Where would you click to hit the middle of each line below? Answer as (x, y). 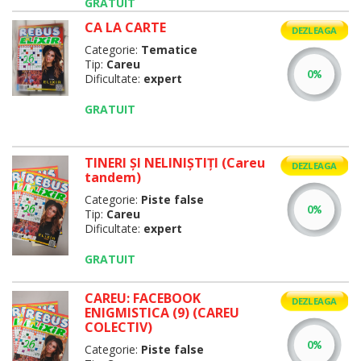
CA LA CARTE (125, 27)
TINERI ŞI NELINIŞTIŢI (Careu (174, 163)
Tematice (169, 50)
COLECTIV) (118, 327)
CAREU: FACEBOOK (142, 298)
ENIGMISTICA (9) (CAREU (162, 313)
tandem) (112, 177)
